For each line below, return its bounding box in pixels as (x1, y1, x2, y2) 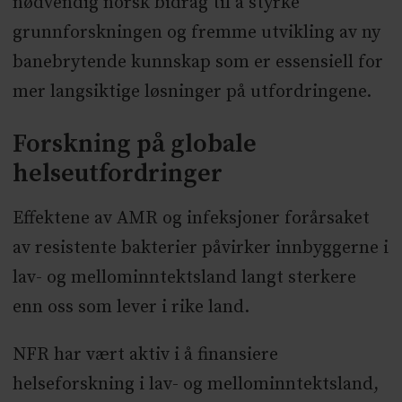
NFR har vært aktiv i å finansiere (12, 344, 278, 367)
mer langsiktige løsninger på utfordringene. (12, 80, 371, 103)
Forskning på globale (12, 128, 257, 161)
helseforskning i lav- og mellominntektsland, (12, 373, 379, 397)
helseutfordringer (12, 158, 223, 190)
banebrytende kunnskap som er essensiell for (12, 50, 383, 74)
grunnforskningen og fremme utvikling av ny (12, 21, 380, 44)
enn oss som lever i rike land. (12, 296, 249, 319)
